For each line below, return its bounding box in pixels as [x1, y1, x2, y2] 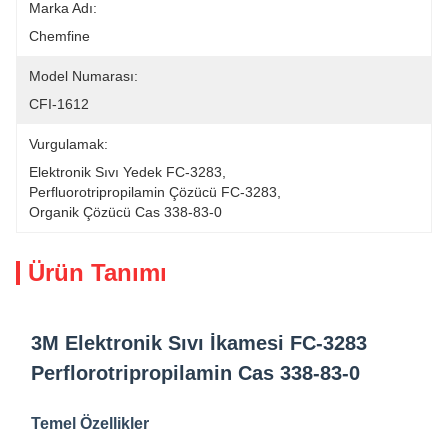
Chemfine [29, 28, 90, 44]
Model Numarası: [29, 68, 138, 84]
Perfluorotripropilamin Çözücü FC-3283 [29, 184, 277, 200]
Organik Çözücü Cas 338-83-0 [29, 204, 222, 220]
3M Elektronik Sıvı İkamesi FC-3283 [31, 332, 367, 354]
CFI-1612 [29, 96, 89, 112]
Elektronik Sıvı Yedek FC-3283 [29, 164, 222, 180]
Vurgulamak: [29, 136, 108, 152]
